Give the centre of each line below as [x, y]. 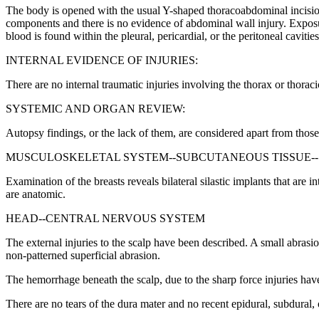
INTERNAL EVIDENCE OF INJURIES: [102, 61]
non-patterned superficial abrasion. [83, 256]
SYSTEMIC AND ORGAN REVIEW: [95, 109]
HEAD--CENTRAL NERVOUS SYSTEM [105, 219]
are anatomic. [36, 194]
